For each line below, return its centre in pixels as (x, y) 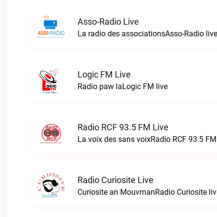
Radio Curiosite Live (116, 180)
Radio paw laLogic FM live (123, 86)
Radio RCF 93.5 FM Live (123, 127)
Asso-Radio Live (108, 22)
